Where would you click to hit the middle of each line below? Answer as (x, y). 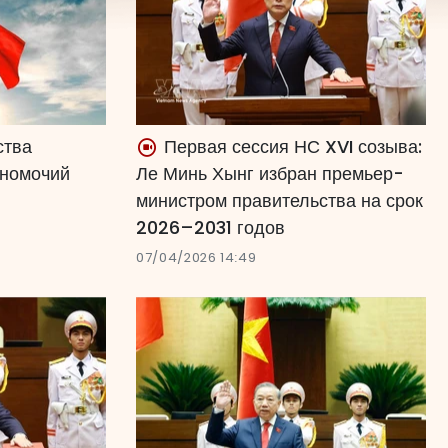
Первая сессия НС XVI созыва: (290, 147)
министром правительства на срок (279, 201)
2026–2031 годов (210, 228)
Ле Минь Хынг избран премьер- (270, 174)
